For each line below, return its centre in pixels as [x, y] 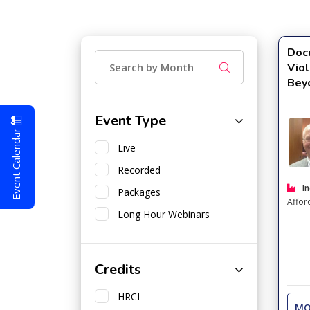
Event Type [130, 121]
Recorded [136, 170]
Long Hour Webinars [161, 214]
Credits [118, 270]
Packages [136, 192]
